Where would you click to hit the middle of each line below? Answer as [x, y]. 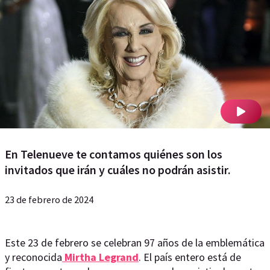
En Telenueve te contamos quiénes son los [114, 154]
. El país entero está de [190, 257]
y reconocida [33, 257]
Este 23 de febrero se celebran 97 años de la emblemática [135, 243]
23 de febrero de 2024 [49, 199]
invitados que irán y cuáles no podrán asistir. [118, 170]
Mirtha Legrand [100, 257]
